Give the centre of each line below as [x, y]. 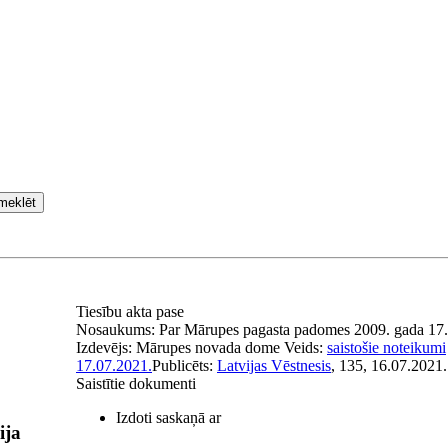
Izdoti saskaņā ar [168, 417]
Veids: [305, 347]
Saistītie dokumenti [136, 383]
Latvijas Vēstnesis [274, 365]
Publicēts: [184, 365]
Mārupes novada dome [208, 347]
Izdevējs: [106, 347]
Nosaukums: [117, 329]
